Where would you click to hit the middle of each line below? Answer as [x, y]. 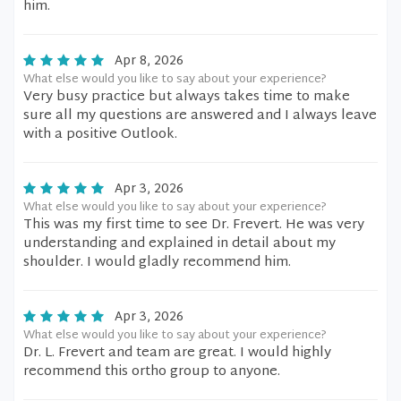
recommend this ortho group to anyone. [152, 372]
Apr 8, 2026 [149, 61]
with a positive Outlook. [100, 135]
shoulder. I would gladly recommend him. [157, 263]
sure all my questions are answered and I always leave [200, 116]
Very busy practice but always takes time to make [187, 97]
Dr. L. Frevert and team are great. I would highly [177, 353]
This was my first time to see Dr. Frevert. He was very [194, 225]
